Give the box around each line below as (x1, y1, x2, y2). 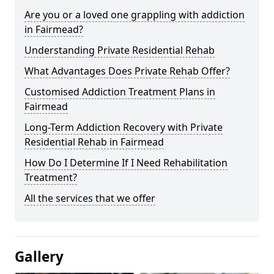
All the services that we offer (24, 191, 155, 205)
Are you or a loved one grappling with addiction (24, 7, 245, 21)
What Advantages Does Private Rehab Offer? (24, 64, 230, 78)
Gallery (15, 246, 64, 266)
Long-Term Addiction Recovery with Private (24, 120, 223, 134)
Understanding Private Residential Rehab (24, 43, 215, 57)
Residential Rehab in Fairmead (24, 135, 164, 149)
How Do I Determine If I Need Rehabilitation (24, 155, 228, 169)
